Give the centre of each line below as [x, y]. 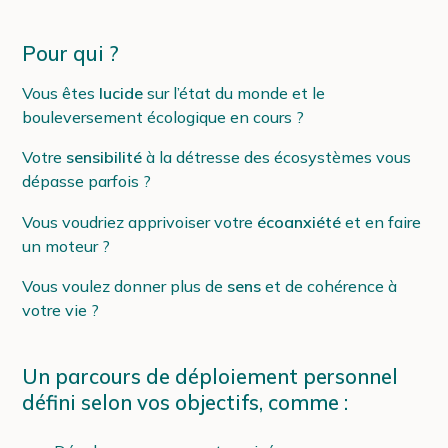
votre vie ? [61, 309]
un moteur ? [66, 245]
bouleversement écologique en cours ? [163, 117]
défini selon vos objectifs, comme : [185, 401]
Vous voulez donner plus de [125, 285]
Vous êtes [61, 93]
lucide [121, 93]
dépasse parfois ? [87, 181]
